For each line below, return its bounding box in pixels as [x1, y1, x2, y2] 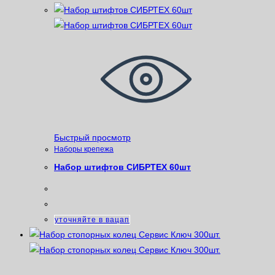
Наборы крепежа [54, 144, 114, 153]
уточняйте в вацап [55, 215, 130, 224]
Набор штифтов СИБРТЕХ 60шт [54, 162, 191, 172]
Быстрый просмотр [54, 132, 131, 142]
